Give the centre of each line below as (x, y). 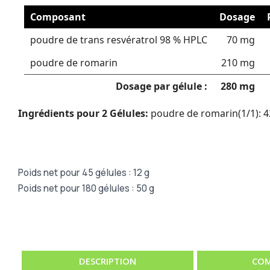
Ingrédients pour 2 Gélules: (83, 113)
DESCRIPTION (108, 261)
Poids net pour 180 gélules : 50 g (86, 188)
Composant (58, 17)
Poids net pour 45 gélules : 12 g (84, 172)
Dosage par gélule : (162, 86)
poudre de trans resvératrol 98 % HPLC (119, 39)
